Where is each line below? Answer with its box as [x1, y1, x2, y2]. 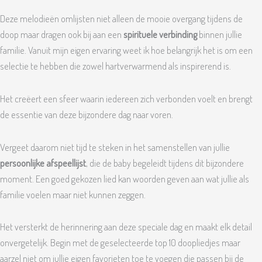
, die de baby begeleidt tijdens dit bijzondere [86, 156, 244, 169]
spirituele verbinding [123, 28, 197, 41]
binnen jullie [197, 28, 242, 41]
